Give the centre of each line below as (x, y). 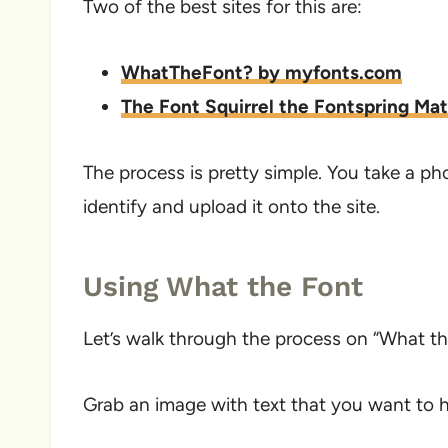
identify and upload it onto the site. (231, 206)
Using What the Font (223, 286)
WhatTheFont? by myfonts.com (261, 72)
